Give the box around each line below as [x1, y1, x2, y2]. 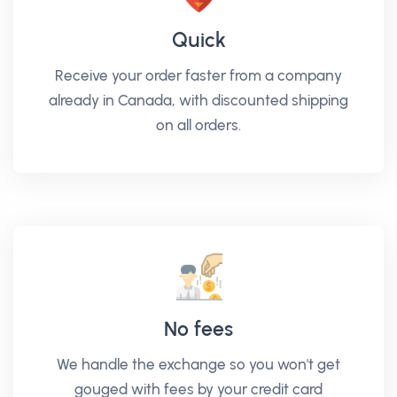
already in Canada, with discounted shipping [49, 91, 348, 109]
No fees [164, 316, 233, 341]
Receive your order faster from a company [55, 66, 342, 84]
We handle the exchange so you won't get [57, 355, 340, 373]
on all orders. [156, 116, 241, 134]
